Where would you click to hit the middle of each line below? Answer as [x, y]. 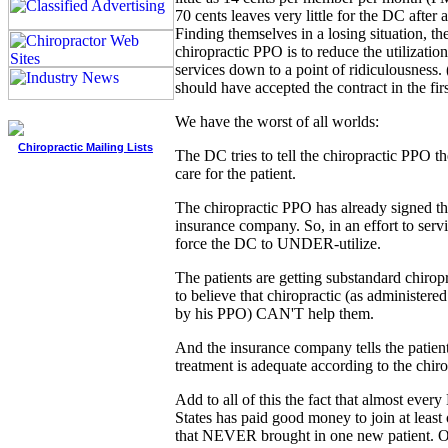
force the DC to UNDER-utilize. [278, 244]
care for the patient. [235, 174]
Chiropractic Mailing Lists [85, 147]
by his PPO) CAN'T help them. [274, 314]
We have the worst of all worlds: [277, 122]
